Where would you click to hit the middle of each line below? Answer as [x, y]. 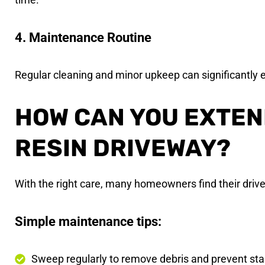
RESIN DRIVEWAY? [123, 148]
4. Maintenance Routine [83, 37]
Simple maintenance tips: [88, 221]
